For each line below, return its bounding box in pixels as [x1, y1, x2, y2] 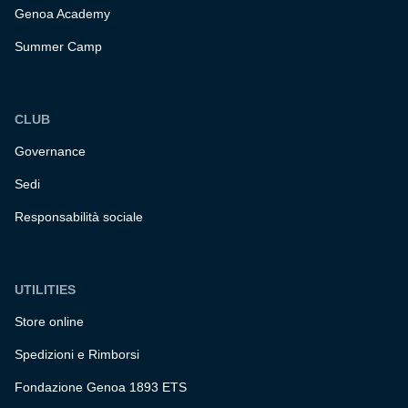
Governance [15, 144, 86, 158]
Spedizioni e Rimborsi [15, 347, 139, 362]
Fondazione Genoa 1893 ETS [15, 380, 187, 394]
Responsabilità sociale [15, 209, 143, 224]
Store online [15, 314, 84, 329]
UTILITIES [15, 282, 76, 297]
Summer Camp [15, 39, 102, 54]
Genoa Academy [15, 6, 110, 21]
